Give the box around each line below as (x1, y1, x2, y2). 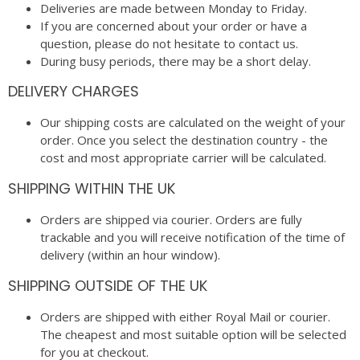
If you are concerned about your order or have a (40, 17, 307, 34)
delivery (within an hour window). (40, 247, 220, 264)
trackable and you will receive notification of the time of (40, 229, 345, 246)
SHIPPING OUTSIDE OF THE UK (8, 276, 207, 297)
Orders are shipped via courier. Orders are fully (40, 211, 302, 228)
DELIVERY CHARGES (8, 81, 139, 102)
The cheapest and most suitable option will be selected (40, 326, 346, 343)
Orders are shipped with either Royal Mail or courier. (40, 309, 330, 325)
